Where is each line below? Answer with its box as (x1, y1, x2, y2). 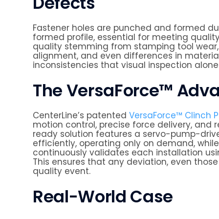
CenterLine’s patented (33, 109, 129, 121)
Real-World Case (33, 185, 173, 208)
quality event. (33, 165, 90, 177)
